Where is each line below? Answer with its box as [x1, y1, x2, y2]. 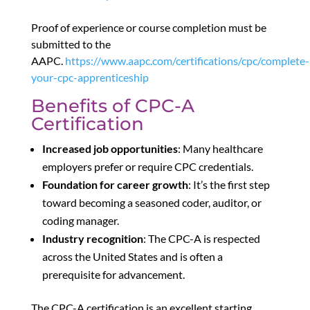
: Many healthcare [177, 142, 263, 156]
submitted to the [30, 37, 111, 51]
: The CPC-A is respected [143, 232, 260, 246]
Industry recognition [42, 232, 143, 246]
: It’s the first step [188, 178, 270, 192]
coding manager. [42, 214, 119, 228]
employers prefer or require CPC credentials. [42, 160, 253, 174]
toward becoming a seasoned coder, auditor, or [42, 196, 262, 210]
